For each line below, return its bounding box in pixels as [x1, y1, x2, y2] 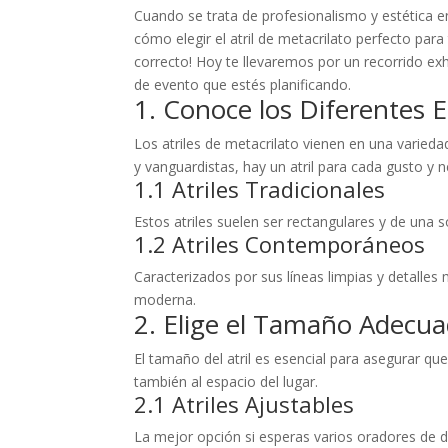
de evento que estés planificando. [134, 74, 352, 94]
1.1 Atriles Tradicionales [134, 173, 386, 204]
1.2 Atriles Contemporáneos [134, 228, 426, 259]
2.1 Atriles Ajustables [134, 388, 355, 419]
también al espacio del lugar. [134, 371, 319, 391]
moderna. [134, 289, 197, 309]
